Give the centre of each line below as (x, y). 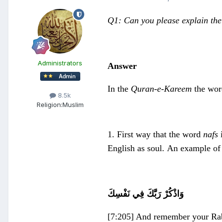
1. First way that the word (154, 135)
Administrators (60, 63)
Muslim (73, 105)
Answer (122, 66)
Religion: (49, 105)
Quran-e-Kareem (161, 89)
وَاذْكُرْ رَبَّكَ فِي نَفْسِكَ (146, 194)
